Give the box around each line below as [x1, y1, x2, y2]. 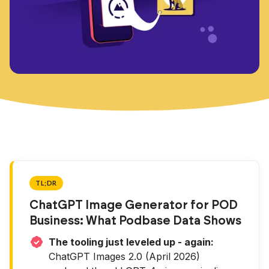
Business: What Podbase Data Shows [29, 215, 241, 227]
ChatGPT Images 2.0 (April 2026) [49, 250, 200, 262]
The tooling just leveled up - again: [49, 236, 214, 248]
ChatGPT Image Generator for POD [29, 199, 238, 211]
